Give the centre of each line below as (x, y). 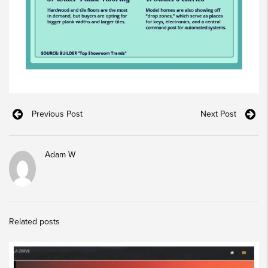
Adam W (60, 155)
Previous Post (57, 114)
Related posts (34, 222)
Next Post (218, 114)
